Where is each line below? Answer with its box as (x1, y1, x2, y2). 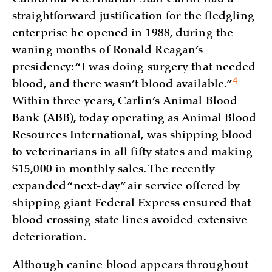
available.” (176, 79, 233, 90)
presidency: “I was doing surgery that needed (12, 62, 256, 73)
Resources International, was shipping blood (12, 130, 253, 141)
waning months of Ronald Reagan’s (12, 45, 203, 56)
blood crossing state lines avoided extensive (12, 215, 248, 226)
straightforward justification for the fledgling (12, 11, 254, 22)
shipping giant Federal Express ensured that (12, 198, 251, 209)
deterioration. (12, 232, 87, 243)
